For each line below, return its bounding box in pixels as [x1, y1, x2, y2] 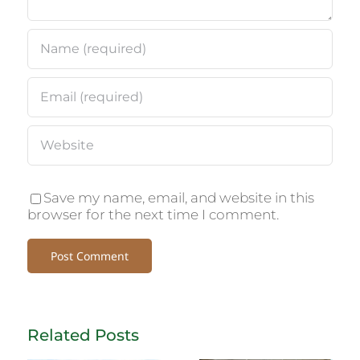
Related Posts [27, 325, 140, 345]
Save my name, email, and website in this [43, 189, 315, 206]
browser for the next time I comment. [27, 206, 280, 223]
